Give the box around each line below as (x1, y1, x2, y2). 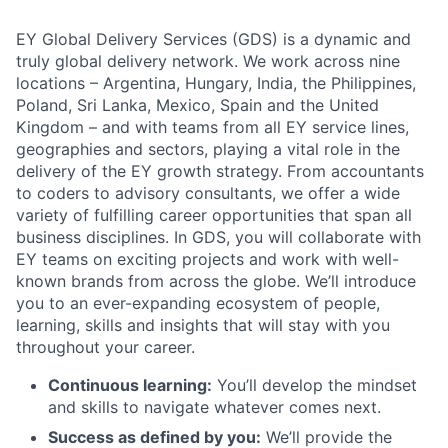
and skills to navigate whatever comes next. (48, 397, 381, 417)
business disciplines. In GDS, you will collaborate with (16, 227, 421, 247)
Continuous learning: (48, 375, 212, 395)
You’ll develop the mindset (212, 375, 417, 395)
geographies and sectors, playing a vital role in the (16, 139, 400, 159)
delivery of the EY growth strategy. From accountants (16, 161, 424, 181)
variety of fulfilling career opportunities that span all (16, 205, 412, 225)
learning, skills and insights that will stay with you (16, 315, 390, 335)
